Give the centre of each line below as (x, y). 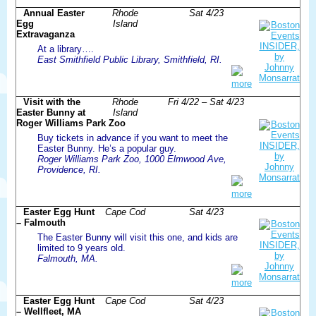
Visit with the (52, 102)
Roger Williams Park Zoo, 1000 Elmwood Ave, (132, 159)
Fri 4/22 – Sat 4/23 (206, 102)
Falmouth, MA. (68, 258)
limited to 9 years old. (81, 248)
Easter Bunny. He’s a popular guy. (107, 148)
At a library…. (66, 49)
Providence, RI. (69, 169)
